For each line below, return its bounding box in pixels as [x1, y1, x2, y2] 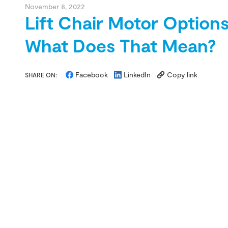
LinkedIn [124, 70, 151, 79]
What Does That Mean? [25, 34, 216, 56]
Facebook [75, 70, 108, 79]
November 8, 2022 [25, 2, 85, 11]
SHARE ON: [25, 71, 57, 78]
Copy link [167, 70, 198, 79]
